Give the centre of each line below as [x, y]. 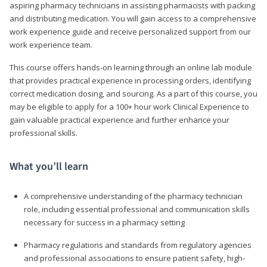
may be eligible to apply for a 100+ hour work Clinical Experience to [129, 106]
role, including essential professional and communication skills [137, 209]
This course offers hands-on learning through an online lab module [131, 67]
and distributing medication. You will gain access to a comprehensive [133, 18]
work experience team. [51, 44]
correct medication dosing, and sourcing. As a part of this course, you [133, 93]
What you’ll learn [49, 166]
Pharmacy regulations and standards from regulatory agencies [138, 245]
